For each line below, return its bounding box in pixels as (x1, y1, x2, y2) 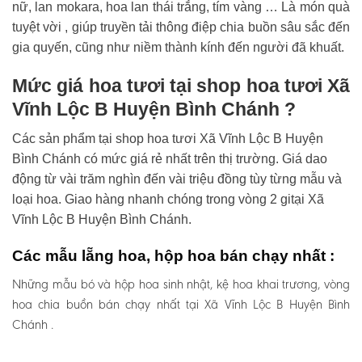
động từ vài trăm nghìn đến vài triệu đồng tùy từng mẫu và (12, 172, 342, 187)
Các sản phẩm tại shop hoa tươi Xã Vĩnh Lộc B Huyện (12, 132, 323, 146)
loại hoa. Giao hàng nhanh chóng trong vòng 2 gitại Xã (12, 192, 324, 207)
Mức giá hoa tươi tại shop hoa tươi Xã (12, 74, 350, 96)
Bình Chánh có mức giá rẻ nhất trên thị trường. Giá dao (12, 152, 327, 166)
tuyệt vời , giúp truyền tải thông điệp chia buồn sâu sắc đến (12, 19, 350, 34)
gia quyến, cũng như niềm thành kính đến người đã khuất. (12, 40, 344, 54)
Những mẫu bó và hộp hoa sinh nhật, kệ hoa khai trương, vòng (12, 276, 350, 292)
